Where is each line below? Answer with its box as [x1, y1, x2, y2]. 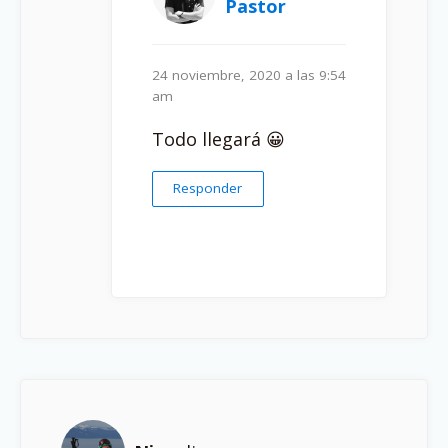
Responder [173, 179, 243, 198]
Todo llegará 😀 [152, 127, 285, 152]
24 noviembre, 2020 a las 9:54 [152, 66, 346, 85]
